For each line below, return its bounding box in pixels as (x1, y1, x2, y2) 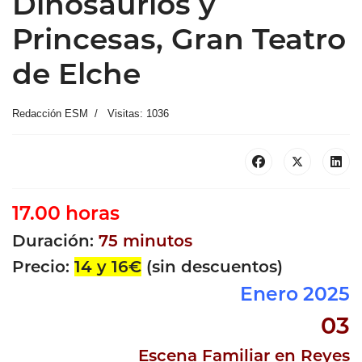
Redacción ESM (12, 107, 88, 120)
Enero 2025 (240, 281, 350, 305)
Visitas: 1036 (107, 107, 169, 120)
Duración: (12, 230, 99, 250)
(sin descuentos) (141, 256, 283, 276)
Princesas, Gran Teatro (12, 20, 346, 57)
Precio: (12, 256, 74, 276)
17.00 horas (12, 200, 120, 225)
